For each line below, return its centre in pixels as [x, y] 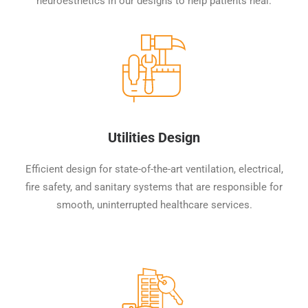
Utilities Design [154, 137]
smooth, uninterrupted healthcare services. [154, 205]
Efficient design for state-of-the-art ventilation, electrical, [154, 169]
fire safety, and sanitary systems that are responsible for [154, 187]
